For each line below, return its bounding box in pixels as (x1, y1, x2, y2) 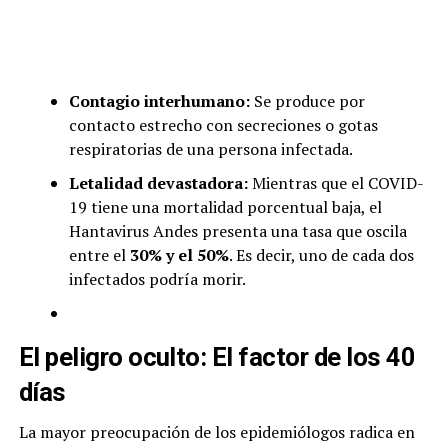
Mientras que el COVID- (247, 172, 424, 195)
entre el (68, 244, 130, 267)
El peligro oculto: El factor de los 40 (18, 342, 416, 373)
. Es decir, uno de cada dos (228, 244, 414, 267)
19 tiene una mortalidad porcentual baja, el (68, 196, 382, 219)
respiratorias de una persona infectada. (68, 138, 353, 161)
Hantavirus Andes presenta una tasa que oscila (68, 220, 407, 243)
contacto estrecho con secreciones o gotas (68, 114, 378, 137)
